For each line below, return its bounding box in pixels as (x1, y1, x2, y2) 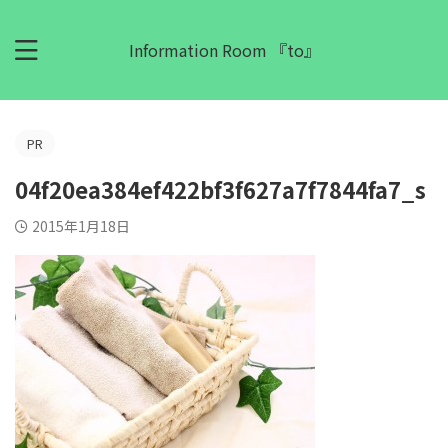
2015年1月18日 (32, 216, 130, 236)
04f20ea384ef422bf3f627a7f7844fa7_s (15, 173, 426, 205)
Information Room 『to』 (128, 38, 320, 62)
